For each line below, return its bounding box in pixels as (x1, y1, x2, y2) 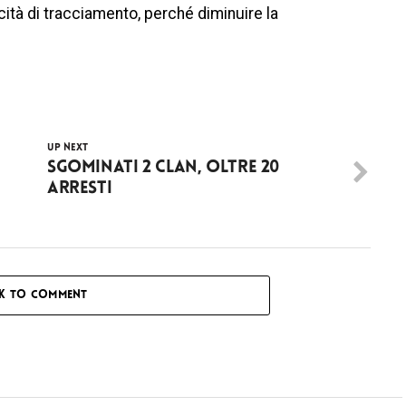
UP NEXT (47, 142, 88, 153)
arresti (47, 179, 112, 198)
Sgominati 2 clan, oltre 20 (47, 159, 280, 177)
